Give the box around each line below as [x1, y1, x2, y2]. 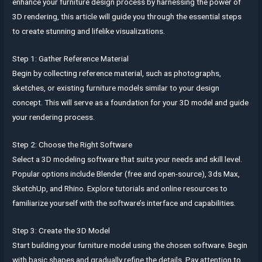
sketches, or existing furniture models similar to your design [12, 82, 220, 92]
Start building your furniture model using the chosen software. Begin [12, 240, 248, 250]
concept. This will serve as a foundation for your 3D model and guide [12, 97, 249, 107]
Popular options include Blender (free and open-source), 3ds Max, [12, 168, 240, 178]
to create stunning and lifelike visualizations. [12, 26, 166, 36]
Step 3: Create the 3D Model [12, 225, 111, 235]
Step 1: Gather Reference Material [12, 53, 129, 63]
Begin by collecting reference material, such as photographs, [12, 68, 222, 78]
